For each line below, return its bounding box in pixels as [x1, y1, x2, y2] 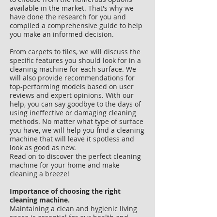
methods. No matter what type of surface [10, 117, 143, 126]
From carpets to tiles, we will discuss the [10, 47, 140, 56]
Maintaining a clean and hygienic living [10, 204, 137, 213]
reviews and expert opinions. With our [10, 91, 134, 100]
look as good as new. [10, 143, 76, 152]
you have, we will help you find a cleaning [10, 125, 144, 135]
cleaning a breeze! [10, 169, 69, 178]
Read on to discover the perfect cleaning [10, 152, 141, 161]
